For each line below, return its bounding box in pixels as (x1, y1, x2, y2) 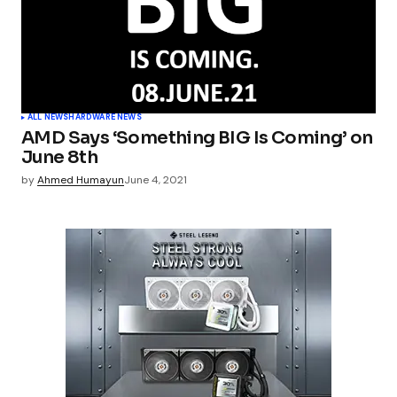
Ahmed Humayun (37, 172, 124, 187)
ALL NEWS (27, 111, 69, 122)
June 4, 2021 (124, 172, 187, 187)
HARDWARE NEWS (68, 111, 142, 122)
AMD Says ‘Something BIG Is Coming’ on (21, 126, 373, 149)
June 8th (21, 145, 98, 168)
